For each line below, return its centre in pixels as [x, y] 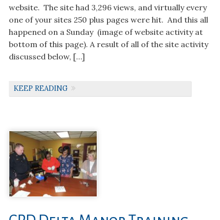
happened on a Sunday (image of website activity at [106, 32]
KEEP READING [41, 88]
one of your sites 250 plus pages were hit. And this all [108, 19]
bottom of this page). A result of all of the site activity [108, 44]
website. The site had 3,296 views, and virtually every [108, 7]
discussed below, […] [47, 56]
